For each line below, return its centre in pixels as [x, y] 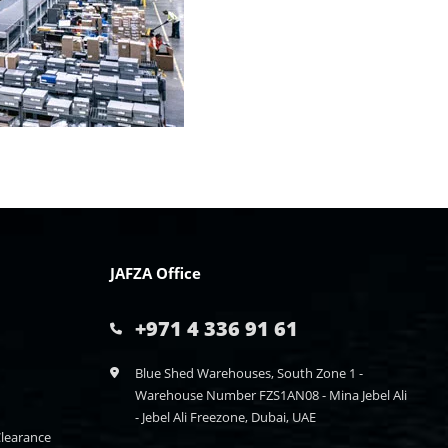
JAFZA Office [155, 273]
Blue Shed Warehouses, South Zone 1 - [248, 373]
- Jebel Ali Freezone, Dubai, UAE [225, 417]
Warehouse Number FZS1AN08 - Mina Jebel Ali [270, 395]
